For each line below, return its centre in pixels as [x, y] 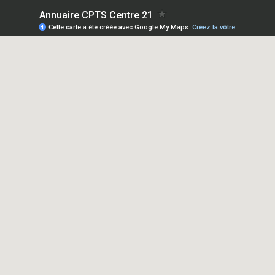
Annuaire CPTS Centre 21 [96, 15]
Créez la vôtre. [215, 27]
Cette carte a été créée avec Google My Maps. [120, 27]
